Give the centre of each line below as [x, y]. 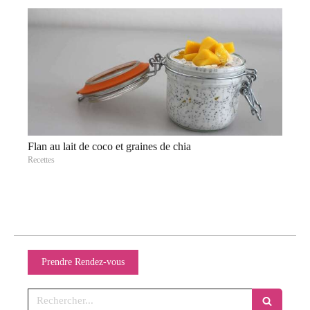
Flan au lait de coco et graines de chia [109, 146]
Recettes [41, 160]
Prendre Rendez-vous [83, 262]
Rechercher [53, 295]
